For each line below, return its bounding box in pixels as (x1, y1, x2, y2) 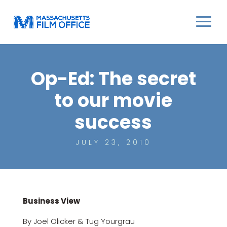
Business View (22, 195, 80, 206)
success (74, 109, 153, 135)
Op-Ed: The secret (30, 66, 196, 92)
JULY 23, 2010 (75, 137, 152, 147)
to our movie (54, 88, 173, 113)
